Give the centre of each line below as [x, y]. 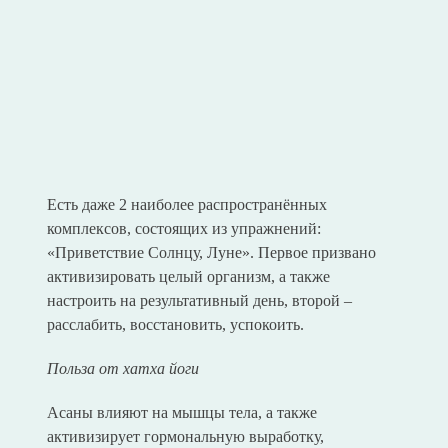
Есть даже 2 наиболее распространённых [186, 205]
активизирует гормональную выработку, [185, 437]
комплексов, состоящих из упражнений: [183, 229]
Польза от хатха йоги [122, 369]
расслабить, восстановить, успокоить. [175, 325]
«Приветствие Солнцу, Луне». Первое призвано [211, 253]
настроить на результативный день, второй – [199, 301]
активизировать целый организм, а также [188, 277]
